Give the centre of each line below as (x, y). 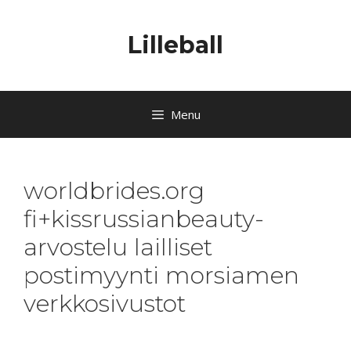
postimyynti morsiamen (161, 275)
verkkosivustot (105, 304)
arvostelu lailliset (118, 247)
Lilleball (175, 45)
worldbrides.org (114, 191)
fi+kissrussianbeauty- (144, 219)
